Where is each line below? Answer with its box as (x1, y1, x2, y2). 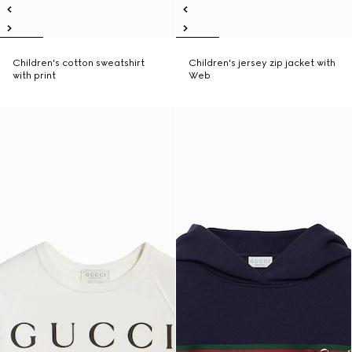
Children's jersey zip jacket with (189, 57, 336, 68)
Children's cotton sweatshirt (13, 57, 145, 68)
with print (13, 70, 56, 81)
